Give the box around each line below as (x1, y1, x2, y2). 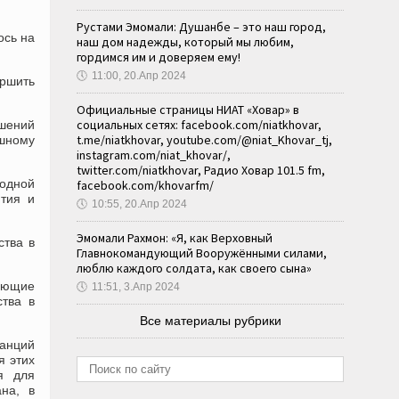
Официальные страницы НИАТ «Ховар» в (77, 102, 299, 118)
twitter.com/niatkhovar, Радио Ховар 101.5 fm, (77, 162, 325, 178)
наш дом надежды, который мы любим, (77, 34, 294, 50)
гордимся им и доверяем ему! (77, 49, 240, 65)
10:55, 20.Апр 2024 (92, 198, 187, 210)
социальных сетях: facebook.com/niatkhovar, (77, 117, 322, 133)
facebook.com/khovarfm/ (77, 177, 214, 193)
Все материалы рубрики (139, 313, 281, 328)
